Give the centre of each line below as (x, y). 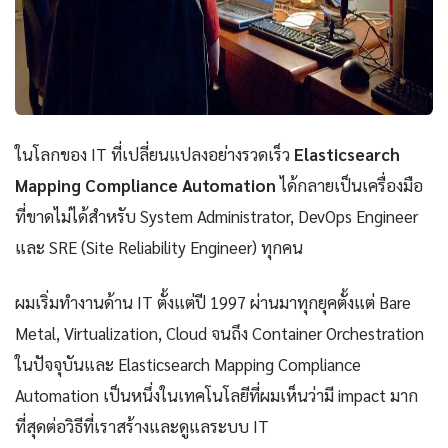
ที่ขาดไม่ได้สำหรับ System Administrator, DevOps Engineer (216, 216)
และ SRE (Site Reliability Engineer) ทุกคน (159, 247)
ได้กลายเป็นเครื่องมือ (349, 185)
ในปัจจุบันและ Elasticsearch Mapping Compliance (188, 364)
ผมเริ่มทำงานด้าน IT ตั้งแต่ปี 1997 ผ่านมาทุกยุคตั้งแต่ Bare (213, 302)
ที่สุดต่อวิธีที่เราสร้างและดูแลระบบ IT (142, 426)
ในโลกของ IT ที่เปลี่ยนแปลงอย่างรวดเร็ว (154, 154)
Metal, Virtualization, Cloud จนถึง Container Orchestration (219, 333)
